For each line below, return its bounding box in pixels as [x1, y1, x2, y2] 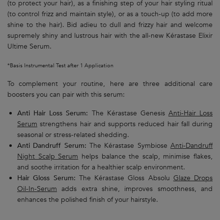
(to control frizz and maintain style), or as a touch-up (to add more [7, 9, 213, 19]
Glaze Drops [173, 173, 213, 183]
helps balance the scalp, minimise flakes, [78, 152, 213, 162]
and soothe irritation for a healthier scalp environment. [17, 163, 185, 172]
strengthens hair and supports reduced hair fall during [37, 119, 213, 129]
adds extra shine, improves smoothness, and [57, 184, 213, 194]
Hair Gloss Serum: [17, 173, 76, 183]
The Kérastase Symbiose [86, 141, 171, 151]
